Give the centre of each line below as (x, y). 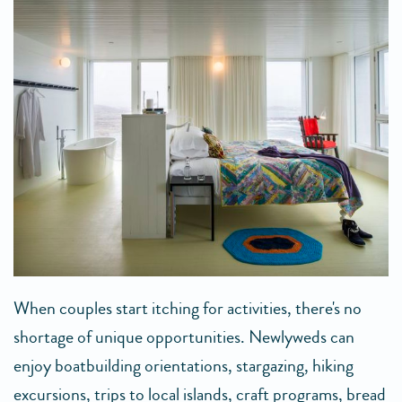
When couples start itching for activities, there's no (188, 308)
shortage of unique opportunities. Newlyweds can (184, 337)
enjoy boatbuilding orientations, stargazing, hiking (184, 366)
